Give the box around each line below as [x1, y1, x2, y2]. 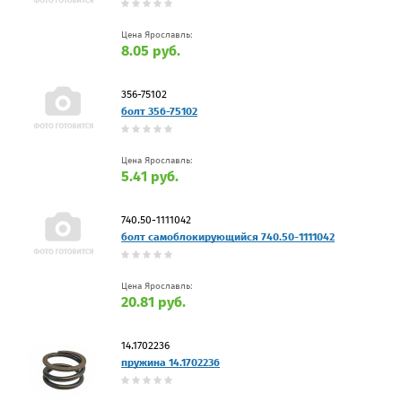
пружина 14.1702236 [121, 356, 220, 370]
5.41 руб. [121, 168, 179, 186]
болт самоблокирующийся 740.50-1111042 [121, 231, 335, 244]
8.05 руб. [121, 42, 180, 60]
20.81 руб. [121, 293, 186, 311]
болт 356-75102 [121, 105, 197, 118]
